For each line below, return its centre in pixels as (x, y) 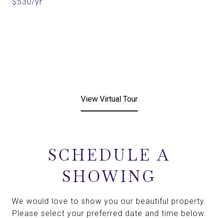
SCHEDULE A (109, 155)
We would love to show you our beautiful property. (109, 201)
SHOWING (109, 176)
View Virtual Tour (109, 99)
